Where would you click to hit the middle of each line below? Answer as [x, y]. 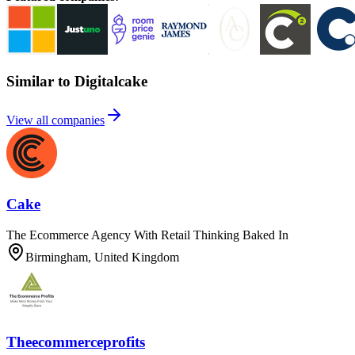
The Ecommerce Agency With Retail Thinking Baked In [147, 235]
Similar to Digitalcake [77, 81]
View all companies [55, 120]
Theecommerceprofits [76, 342]
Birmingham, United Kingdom [102, 258]
